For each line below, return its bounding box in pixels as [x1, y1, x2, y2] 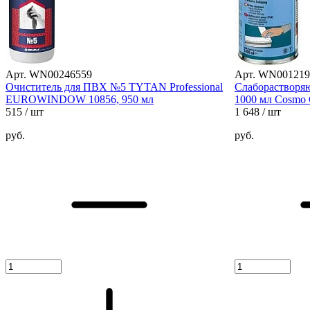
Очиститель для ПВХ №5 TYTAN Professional [6, 80, 223, 93]
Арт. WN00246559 [6, 68, 92, 80]
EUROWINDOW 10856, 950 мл [6, 93, 154, 105]
